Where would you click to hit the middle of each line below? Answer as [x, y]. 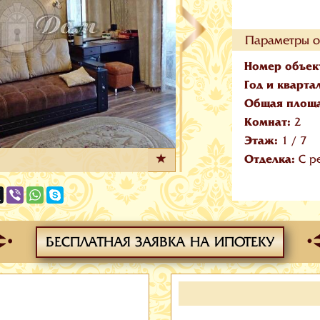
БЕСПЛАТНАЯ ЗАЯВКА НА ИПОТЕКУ [160, 242]
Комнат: [269, 121]
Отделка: [271, 159]
